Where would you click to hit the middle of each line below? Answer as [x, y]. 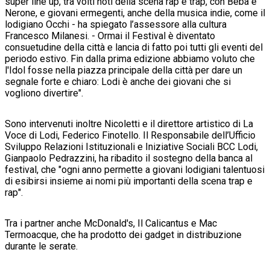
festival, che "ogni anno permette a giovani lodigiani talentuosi [135, 170]
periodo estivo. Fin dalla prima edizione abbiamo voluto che [130, 59]
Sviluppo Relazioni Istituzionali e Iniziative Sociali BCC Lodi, [131, 147]
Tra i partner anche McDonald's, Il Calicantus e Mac [111, 224]
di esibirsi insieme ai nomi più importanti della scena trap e [129, 181]
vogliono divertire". [44, 93]
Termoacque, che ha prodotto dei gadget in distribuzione [123, 235]
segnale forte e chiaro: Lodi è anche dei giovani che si [118, 82]
